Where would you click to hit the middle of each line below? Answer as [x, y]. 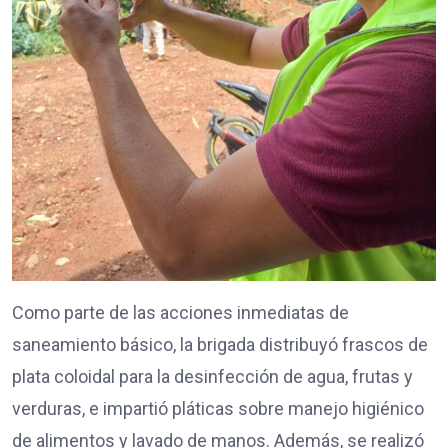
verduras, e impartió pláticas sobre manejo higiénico [218, 409]
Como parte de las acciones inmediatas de [180, 313]
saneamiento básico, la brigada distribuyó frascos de [220, 345]
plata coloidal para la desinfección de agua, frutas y [212, 377]
